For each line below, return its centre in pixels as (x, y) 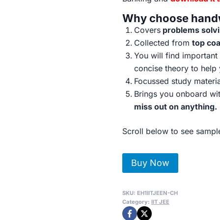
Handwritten (144, 197)
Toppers (137, 184)
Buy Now (150, 163)
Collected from (163, 42)
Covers (147, 30)
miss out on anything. (175, 106)
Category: (137, 202)
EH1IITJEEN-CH (157, 193)
